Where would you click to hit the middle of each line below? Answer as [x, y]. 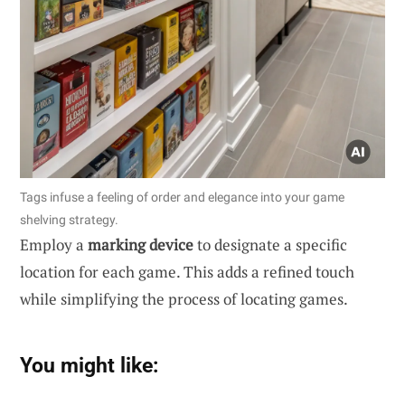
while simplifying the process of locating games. [184, 298]
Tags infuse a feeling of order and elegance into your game [182, 197]
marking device [141, 244]
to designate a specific [270, 244]
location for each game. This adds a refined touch [187, 271]
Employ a [54, 244]
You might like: [89, 365]
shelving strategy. [69, 219]
